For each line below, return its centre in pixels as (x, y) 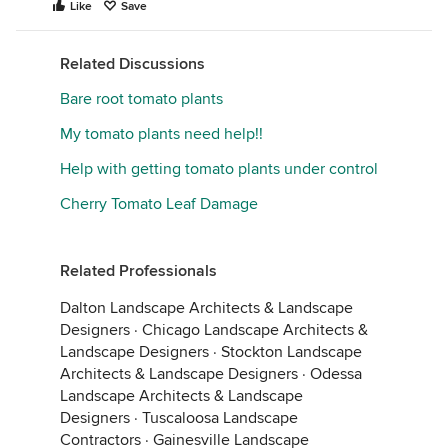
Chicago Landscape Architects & (255, 329)
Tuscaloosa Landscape (220, 417)
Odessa (336, 373)
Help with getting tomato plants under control (219, 168)
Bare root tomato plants (141, 98)
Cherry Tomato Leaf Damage (159, 203)
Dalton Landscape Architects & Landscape (206, 307)
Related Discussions (132, 63)
